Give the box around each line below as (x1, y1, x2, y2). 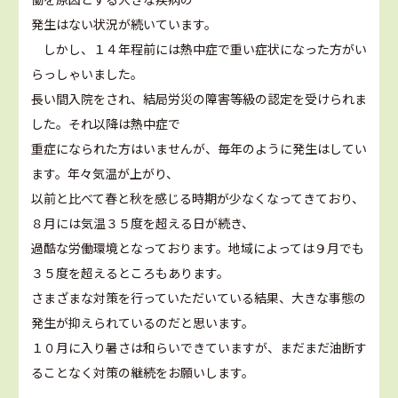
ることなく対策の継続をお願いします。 (31, 363, 254, 382)
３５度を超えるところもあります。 (31, 264, 229, 283)
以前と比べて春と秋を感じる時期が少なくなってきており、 (31, 189, 364, 208)
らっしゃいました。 (31, 65, 143, 84)
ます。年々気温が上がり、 (31, 164, 179, 183)
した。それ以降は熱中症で (31, 115, 180, 133)
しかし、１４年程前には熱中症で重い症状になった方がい (31, 40, 367, 59)
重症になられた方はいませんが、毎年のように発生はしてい (31, 139, 367, 158)
